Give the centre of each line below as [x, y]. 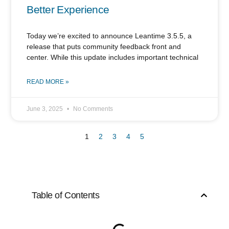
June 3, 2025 [46, 109]
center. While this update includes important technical [113, 57]
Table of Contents [66, 195]
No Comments [93, 109]
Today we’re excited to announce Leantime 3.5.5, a [109, 36]
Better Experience [68, 9]
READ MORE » [48, 82]
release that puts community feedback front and [104, 46]
